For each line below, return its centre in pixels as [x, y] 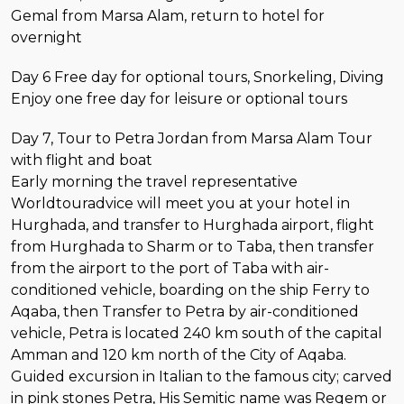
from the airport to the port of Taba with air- [170, 268]
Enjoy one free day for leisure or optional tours [179, 98]
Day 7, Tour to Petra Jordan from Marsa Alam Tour [192, 138]
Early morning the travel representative [154, 181]
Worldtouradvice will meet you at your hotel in [180, 203]
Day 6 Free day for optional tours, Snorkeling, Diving [197, 77]
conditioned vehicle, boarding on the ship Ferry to [190, 289]
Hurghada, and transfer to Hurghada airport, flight [193, 225]
